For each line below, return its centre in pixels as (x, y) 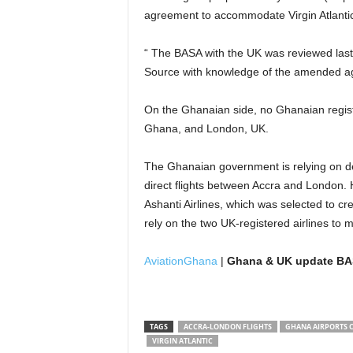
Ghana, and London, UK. (206, 128)
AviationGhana (180, 261)
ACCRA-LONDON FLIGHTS (227, 327)
